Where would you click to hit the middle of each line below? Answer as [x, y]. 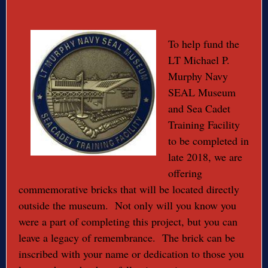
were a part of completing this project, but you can [128, 222]
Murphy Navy [198, 76]
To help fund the [204, 44]
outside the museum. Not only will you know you [127, 205]
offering [185, 173]
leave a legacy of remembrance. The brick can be [127, 238]
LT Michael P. [199, 60]
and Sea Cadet [199, 109]
